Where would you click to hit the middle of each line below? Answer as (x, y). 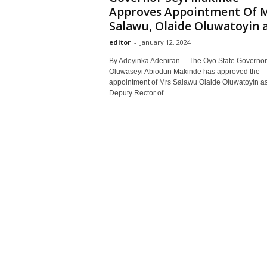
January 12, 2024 (165, 42)
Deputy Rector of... (139, 93)
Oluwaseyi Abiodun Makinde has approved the (184, 72)
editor (119, 42)
